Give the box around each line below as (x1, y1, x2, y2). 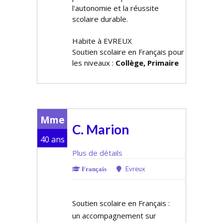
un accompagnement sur (72, 211, 156, 221)
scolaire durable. (72, 14, 128, 24)
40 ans (40, 134, 65, 145)
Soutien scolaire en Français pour (72, 47, 184, 57)
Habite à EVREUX (72, 36, 132, 46)
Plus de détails (72, 148, 122, 158)
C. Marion (72, 121, 129, 137)
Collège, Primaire (115, 58, 179, 68)
